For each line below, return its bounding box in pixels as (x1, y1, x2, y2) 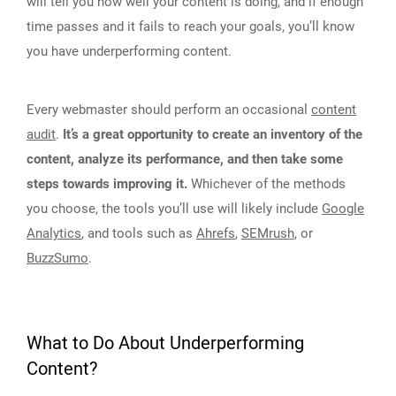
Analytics (27, 225, 81, 241)
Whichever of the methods (187, 175, 346, 192)
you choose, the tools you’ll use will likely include (27, 200, 322, 217)
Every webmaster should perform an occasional (27, 101, 311, 118)
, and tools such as (81, 225, 196, 241)
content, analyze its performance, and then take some (27, 150, 343, 167)
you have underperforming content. (27, 42, 232, 59)
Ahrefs (196, 225, 235, 241)
